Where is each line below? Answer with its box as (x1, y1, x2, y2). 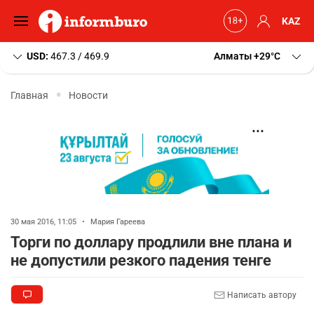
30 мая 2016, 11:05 (11, 217, 78, 226)
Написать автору (225, 289, 296, 300)
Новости (69, 89, 108, 101)
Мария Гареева (90, 217, 145, 226)
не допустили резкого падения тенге (11, 252, 271, 269)
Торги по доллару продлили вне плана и (11, 233, 292, 251)
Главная (11, 89, 48, 101)
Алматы (214, 50, 252, 62)
